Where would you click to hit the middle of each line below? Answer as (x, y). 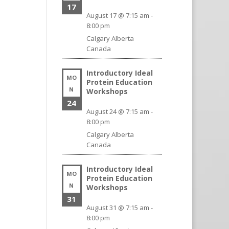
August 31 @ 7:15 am (118, 208)
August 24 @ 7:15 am (118, 111)
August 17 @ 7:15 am (118, 15)
